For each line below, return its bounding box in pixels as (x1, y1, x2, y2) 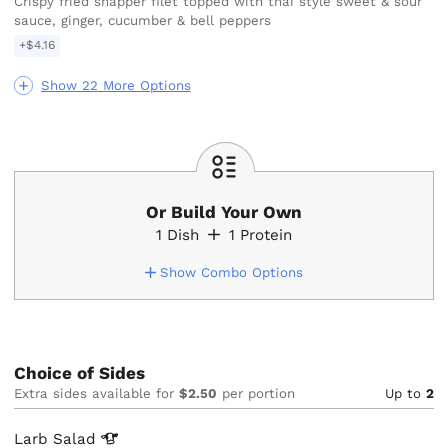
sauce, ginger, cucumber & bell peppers (14, 13, 272, 29)
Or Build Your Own (146, 202, 302, 223)
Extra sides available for (14, 385, 180, 401)
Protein (240, 226, 293, 245)
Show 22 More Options (40, 77, 191, 93)
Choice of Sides (14, 362, 146, 383)
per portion (217, 385, 296, 401)
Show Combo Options (160, 265, 304, 281)
